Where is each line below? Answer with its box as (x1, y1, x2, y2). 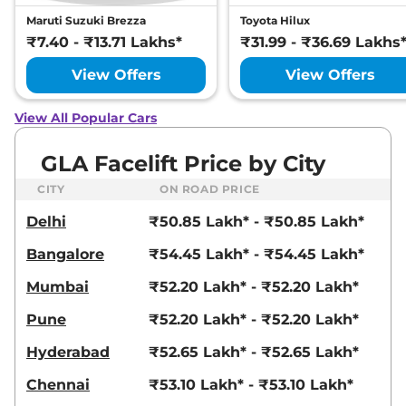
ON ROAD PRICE (159, 182, 260, 197)
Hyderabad (26, 343, 110, 362)
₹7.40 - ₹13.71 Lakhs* (26, 34, 182, 52)
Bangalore (26, 246, 104, 264)
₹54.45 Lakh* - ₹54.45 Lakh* (149, 246, 364, 264)
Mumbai (26, 278, 89, 296)
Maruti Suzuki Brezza (26, 14, 146, 28)
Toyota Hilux (240, 14, 310, 28)
